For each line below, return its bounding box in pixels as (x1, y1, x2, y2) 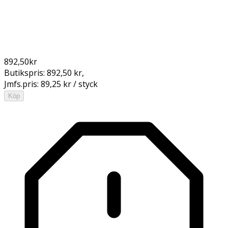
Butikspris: (4, 67, 47, 78)
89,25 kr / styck (41, 78, 98, 90)
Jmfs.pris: (4, 78, 41, 90)
